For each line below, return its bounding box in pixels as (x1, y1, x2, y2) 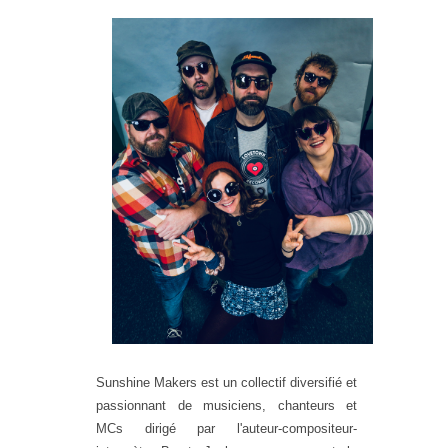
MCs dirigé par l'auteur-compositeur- (96, 420, 357, 436)
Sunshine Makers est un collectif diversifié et (96, 374, 357, 390)
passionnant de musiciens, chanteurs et (96, 397, 357, 413)
